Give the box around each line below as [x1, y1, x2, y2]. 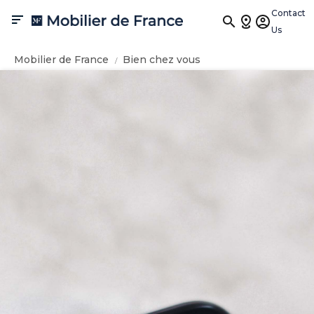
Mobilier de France [14, 53, 109, 66]
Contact [271, 8, 306, 18]
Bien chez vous [123, 53, 200, 66]
